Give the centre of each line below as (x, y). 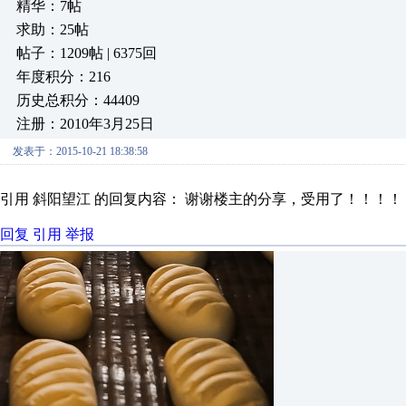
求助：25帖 (53, 29)
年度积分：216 (63, 77)
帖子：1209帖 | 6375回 (87, 53)
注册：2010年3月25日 (85, 124)
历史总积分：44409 (78, 100)
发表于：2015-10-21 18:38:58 (80, 151)
